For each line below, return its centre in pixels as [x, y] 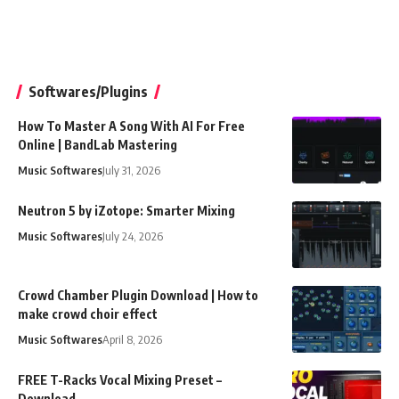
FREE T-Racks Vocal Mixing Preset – [120, 380]
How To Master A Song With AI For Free [131, 126]
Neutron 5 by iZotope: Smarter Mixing [126, 211]
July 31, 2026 [131, 171]
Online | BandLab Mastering [98, 145]
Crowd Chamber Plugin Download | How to [138, 296]
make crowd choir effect [88, 314]
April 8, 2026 [132, 340]
